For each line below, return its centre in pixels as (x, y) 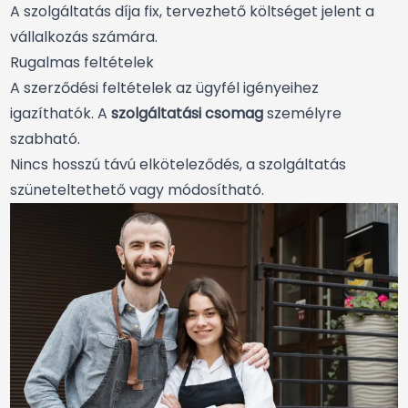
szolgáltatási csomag (187, 114)
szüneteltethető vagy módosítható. (137, 190)
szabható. (45, 139)
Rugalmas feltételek (82, 63)
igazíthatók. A (61, 114)
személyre (302, 114)
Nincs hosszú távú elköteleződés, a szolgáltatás (178, 165)
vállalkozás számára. (84, 37)
